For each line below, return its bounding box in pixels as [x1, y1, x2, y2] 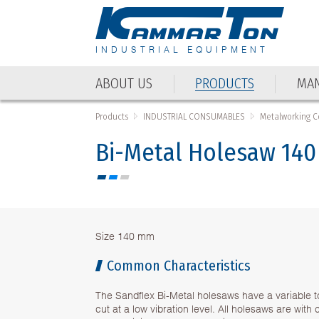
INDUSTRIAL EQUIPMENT [95, 43, 269, 55]
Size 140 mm [95, 229, 155, 242]
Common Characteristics [107, 256, 251, 274]
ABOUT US [95, 74, 153, 92]
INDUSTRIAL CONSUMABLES [143, 110, 246, 122]
